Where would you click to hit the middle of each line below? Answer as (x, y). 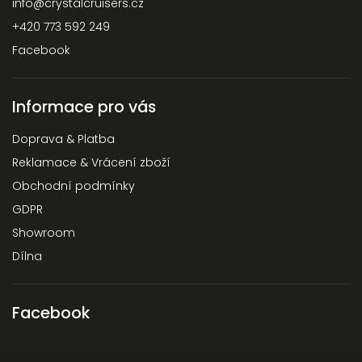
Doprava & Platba (63, 139)
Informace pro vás (84, 106)
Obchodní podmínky (74, 185)
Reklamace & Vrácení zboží (91, 162)
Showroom (44, 232)
